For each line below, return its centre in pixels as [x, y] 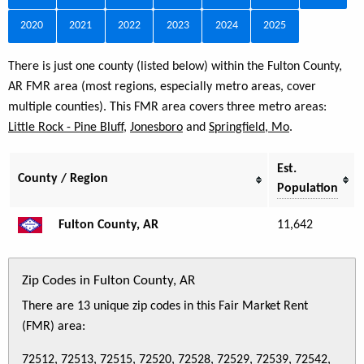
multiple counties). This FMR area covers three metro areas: [167, 107]
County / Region [63, 178]
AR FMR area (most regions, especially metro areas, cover [162, 87]
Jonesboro [156, 127]
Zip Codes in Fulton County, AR [108, 280]
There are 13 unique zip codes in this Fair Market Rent [165, 306]
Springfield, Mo [249, 127]
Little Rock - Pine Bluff [66, 127]
